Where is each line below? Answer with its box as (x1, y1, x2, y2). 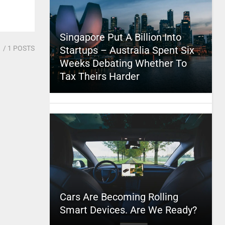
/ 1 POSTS (1, 44, 35, 52)
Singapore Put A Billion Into (59, 31, 181, 43)
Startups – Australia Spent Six (59, 44, 194, 56)
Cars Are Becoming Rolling (59, 191, 178, 203)
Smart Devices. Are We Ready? (59, 204, 197, 216)
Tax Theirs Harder (59, 70, 140, 82)
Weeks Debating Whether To (59, 57, 187, 69)
